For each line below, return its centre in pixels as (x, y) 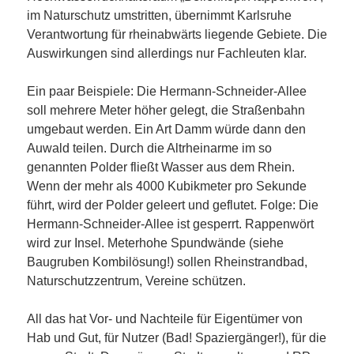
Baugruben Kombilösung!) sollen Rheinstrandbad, (167, 262)
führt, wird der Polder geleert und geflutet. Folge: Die (173, 205)
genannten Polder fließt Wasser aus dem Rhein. (161, 168)
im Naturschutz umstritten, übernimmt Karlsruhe (159, 16)
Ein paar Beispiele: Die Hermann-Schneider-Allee (167, 92)
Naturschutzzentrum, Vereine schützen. (136, 281)
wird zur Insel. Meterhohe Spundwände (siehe (155, 243)
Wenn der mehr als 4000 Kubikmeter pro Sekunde (167, 186)
